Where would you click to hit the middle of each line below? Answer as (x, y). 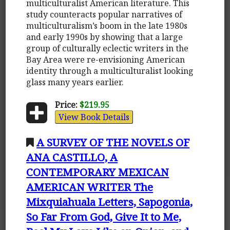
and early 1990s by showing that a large (105, 37)
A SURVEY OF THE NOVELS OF (113, 142)
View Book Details (94, 117)
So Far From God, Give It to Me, (104, 216)
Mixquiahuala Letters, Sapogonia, (110, 202)
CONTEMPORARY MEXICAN (98, 172)
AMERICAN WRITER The (90, 187)
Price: (66, 104)
